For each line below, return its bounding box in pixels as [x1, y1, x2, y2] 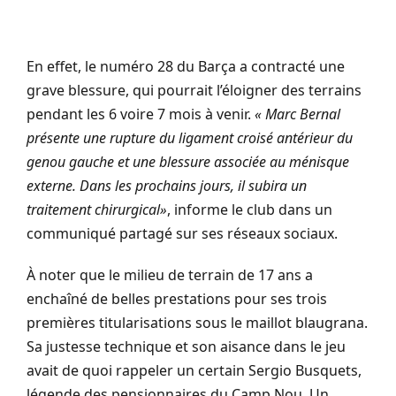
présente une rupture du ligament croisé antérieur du [27, 127, 353, 148]
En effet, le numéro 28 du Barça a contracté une [27, 56, 345, 76]
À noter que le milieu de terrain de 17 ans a [27, 264, 313, 285]
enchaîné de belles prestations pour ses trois [27, 288, 327, 308]
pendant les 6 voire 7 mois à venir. [27, 103, 255, 124]
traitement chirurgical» [27, 199, 167, 219]
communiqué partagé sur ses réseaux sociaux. [27, 223, 338, 243]
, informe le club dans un [167, 199, 332, 219]
